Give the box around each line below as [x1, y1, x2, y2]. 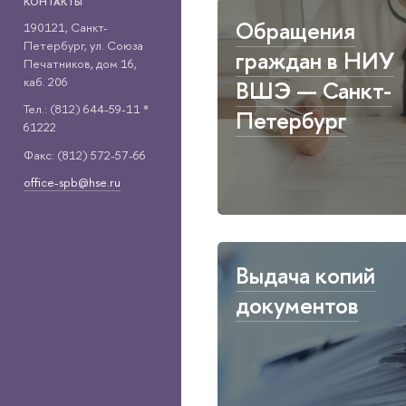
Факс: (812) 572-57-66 [23, 146, 146, 163]
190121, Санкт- [23, 18, 108, 35]
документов [236, 289, 359, 322]
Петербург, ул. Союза [23, 36, 143, 53]
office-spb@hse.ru [23, 174, 121, 191]
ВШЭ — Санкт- [236, 74, 391, 107]
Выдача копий [236, 259, 375, 292]
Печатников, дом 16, [23, 54, 137, 72]
